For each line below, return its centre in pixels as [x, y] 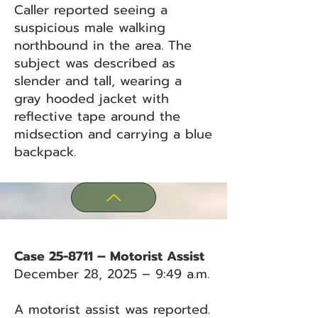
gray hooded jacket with [92, 99]
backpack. [45, 152]
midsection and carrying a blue [113, 134]
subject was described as [95, 63]
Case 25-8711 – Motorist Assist [109, 256]
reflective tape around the [97, 116]
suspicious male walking [90, 28]
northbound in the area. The [103, 45]
